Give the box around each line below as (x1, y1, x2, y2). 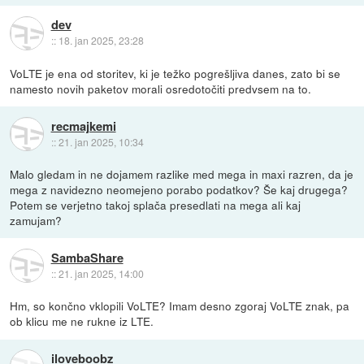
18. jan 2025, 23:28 (58, 33, 144, 48)
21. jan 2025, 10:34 (58, 134, 144, 149)
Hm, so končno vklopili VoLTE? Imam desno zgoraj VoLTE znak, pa (10, 297, 350, 314)
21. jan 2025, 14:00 (58, 266, 144, 280)
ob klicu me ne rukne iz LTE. (10, 313, 154, 330)
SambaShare (50, 248, 123, 266)
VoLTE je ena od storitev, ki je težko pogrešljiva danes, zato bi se (10, 65, 341, 82)
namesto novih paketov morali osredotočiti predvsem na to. (10, 80, 312, 97)
